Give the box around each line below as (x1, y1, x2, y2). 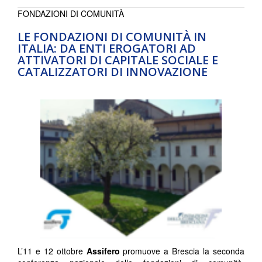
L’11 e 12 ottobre (18, 245, 87, 257)
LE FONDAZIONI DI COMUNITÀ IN (18, 29, 206, 45)
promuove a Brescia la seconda (119, 245, 245, 257)
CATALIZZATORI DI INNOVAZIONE (18, 64, 208, 80)
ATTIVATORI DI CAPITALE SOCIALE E (18, 52, 218, 68)
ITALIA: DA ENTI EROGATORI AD (18, 40, 196, 57)
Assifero (86, 245, 120, 257)
